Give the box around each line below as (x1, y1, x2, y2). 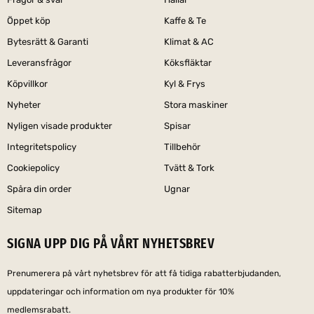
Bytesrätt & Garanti (7, 36, 88, 48)
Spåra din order (7, 184, 71, 195)
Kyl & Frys (164, 78, 205, 90)
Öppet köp (7, 15, 50, 27)
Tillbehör (164, 142, 200, 153)
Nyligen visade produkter (7, 121, 112, 132)
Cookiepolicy (7, 163, 60, 174)
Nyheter (7, 100, 41, 111)
